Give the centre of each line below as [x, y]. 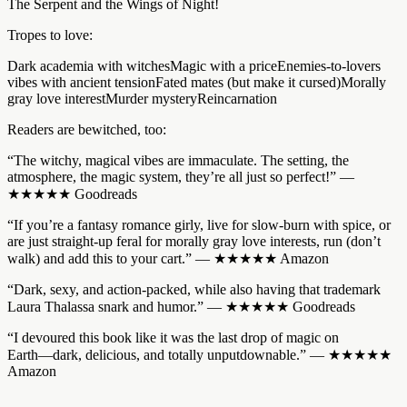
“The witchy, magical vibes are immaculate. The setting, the [178, 160]
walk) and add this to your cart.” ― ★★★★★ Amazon [168, 258]
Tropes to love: [50, 35]
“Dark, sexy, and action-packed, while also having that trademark [194, 289]
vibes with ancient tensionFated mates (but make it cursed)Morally [197, 82]
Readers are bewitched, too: [87, 129]
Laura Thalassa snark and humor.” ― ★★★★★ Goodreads [181, 306]
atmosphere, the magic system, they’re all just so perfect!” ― [181, 176]
